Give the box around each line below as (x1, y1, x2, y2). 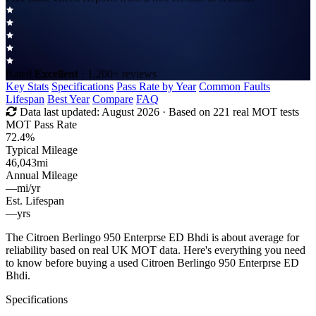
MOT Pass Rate (6, 118, 77, 130)
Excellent (35, 67, 78, 80)
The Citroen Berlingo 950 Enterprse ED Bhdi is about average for (6, 231, 299, 243)
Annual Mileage (6, 169, 78, 181)
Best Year (47, 92, 90, 105)
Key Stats (6, 80, 49, 92)
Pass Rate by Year (116, 80, 196, 92)
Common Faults (199, 80, 270, 92)
